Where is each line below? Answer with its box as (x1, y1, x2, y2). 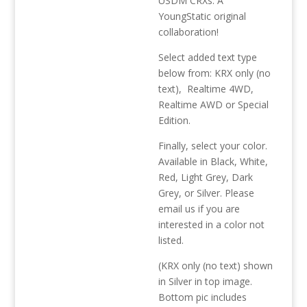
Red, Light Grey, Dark (158, 171, 254, 184)
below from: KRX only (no (158, 66, 271, 79)
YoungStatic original (158, 10, 247, 23)
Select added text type (158, 51, 258, 64)
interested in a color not (158, 218, 265, 231)
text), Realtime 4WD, (158, 82, 254, 95)
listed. (158, 234, 184, 247)
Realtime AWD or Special (158, 98, 269, 111)
